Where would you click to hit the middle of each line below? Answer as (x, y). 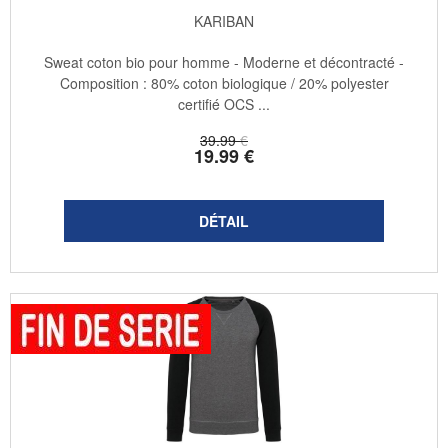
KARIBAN (224, 21)
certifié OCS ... (224, 104)
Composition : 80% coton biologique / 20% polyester (224, 83)
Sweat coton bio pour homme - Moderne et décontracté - (224, 62)
